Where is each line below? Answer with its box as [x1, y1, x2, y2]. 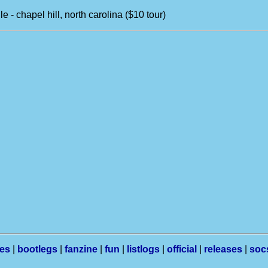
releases [204, 244, 242, 254]
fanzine [65, 244, 98, 254]
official [167, 244, 197, 254]
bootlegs [17, 244, 57, 254]
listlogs [127, 244, 160, 254]
